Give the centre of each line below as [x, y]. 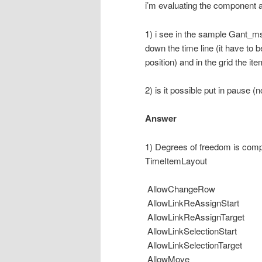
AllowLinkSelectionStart [192, 231]
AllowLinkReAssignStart [193, 203]
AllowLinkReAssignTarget [196, 217]
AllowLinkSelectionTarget [195, 245]
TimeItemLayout [177, 160]
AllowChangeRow [181, 189]
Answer [161, 118]
